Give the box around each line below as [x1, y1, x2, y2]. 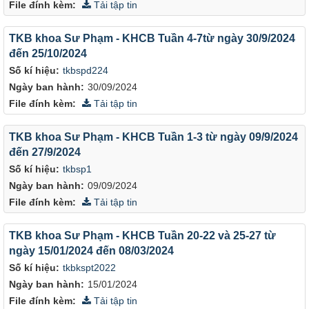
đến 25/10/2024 [9, 47, 87, 59]
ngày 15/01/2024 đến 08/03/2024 [9, 244, 174, 257]
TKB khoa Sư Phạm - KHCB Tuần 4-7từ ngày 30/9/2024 [9, 32, 295, 44]
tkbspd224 [63, 65, 108, 76]
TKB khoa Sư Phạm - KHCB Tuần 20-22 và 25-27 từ [9, 229, 276, 241]
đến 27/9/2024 [9, 146, 81, 158]
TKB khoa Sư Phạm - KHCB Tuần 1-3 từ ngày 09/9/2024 [9, 130, 298, 143]
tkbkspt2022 [63, 262, 116, 273]
